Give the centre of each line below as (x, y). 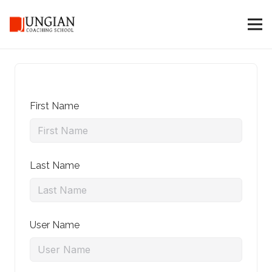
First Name (54, 106)
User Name (55, 225)
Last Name (55, 165)
